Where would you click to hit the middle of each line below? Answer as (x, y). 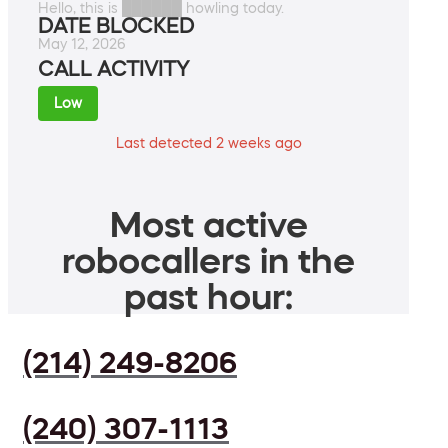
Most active (208, 224)
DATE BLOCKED (116, 26)
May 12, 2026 (82, 44)
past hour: (208, 296)
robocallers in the (208, 260)
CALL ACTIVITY (113, 69)
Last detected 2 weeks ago (208, 143)
